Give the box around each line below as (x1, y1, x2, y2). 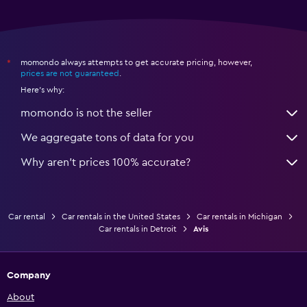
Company (7, 271, 51, 281)
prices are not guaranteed (21, 69, 119, 78)
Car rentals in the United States (62, 212, 180, 221)
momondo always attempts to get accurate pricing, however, (21, 58, 252, 67)
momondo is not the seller (21, 108, 152, 119)
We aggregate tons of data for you (21, 132, 194, 144)
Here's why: (21, 86, 64, 95)
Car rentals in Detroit (99, 225, 177, 234)
